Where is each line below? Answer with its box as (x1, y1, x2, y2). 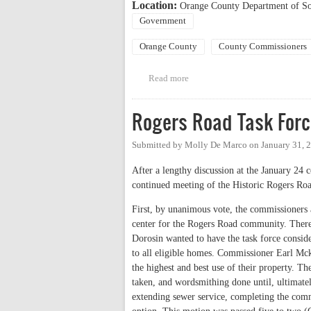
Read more (148, 74, 189, 84)
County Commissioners (219, 42, 307, 52)
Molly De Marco (185, 140, 247, 151)
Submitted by (132, 140, 185, 151)
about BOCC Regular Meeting (188, 74, 303, 84)
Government (140, 16, 186, 26)
